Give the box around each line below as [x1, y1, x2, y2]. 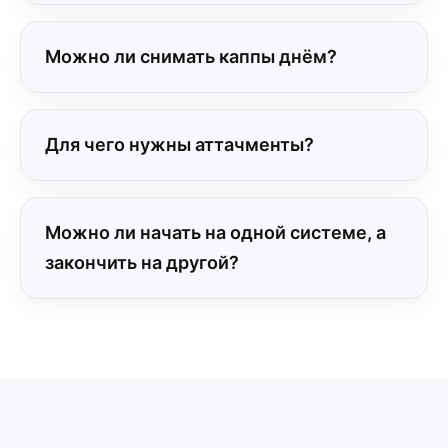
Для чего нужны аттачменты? [45, 134, 314, 155]
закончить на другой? [45, 252, 239, 273]
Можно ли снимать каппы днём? [45, 46, 337, 67]
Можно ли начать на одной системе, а [45, 222, 386, 243]
